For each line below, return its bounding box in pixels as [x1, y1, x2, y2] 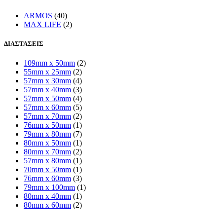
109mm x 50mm [24, 59, 75, 68]
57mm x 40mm [24, 85, 71, 94]
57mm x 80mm [24, 156, 71, 165]
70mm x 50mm [24, 165, 71, 174]
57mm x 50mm [24, 94, 71, 103]
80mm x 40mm [24, 192, 71, 201]
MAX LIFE [24, 20, 61, 29]
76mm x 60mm [24, 174, 71, 183]
